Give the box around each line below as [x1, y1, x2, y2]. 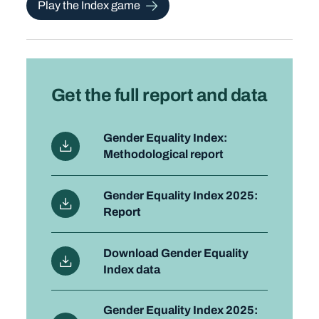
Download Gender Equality [103, 246, 249, 259]
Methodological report [103, 148, 224, 161]
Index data [103, 263, 160, 276]
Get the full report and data [51, 85, 268, 105]
